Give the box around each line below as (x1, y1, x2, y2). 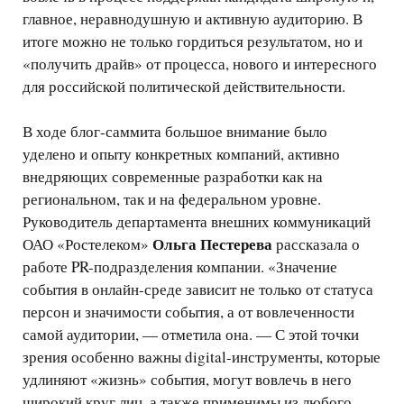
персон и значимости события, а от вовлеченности (23, 301, 354, 323)
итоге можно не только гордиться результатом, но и (23, 31, 363, 52)
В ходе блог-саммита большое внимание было (23, 121, 327, 142)
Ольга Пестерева (152, 233, 272, 256)
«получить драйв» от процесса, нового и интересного (23, 53, 377, 75)
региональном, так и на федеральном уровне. (23, 188, 321, 210)
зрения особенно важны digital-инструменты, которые (23, 346, 381, 368)
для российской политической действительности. (23, 76, 345, 97)
